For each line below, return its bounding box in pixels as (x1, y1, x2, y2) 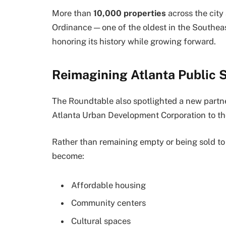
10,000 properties (93, 8, 166, 19)
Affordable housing (71, 180, 146, 191)
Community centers (71, 198, 146, 208)
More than (52, 8, 93, 19)
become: (52, 151, 84, 161)
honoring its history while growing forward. (52, 36, 216, 47)
